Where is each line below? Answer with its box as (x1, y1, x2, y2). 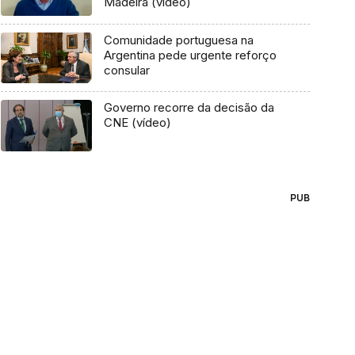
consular (103, 62, 150, 78)
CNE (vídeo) (103, 115, 171, 131)
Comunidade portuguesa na (103, 32, 254, 48)
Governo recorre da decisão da (103, 100, 274, 116)
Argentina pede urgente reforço (103, 47, 277, 63)
